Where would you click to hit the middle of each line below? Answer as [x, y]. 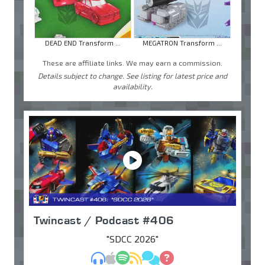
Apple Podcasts [149, 257]
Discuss [175, 257]
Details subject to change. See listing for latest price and [132, 75]
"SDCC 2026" [132, 238]
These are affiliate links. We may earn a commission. [132, 62]
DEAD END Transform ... [83, 43]
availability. [132, 86]
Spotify [144, 257]
